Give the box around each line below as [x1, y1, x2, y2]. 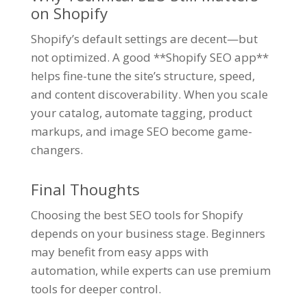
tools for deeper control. [30, 281, 161, 297]
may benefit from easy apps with [30, 244, 208, 260]
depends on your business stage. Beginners [30, 225, 265, 242]
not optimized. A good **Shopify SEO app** [30, 49, 269, 66]
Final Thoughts [30, 179, 140, 201]
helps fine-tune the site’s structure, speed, [30, 68, 255, 84]
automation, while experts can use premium [30, 262, 271, 279]
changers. [30, 142, 83, 158]
